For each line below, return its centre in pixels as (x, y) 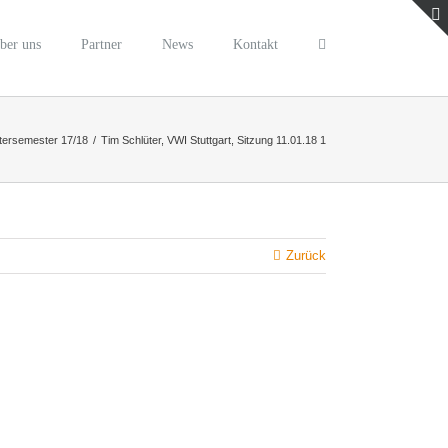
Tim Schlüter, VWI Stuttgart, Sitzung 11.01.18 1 (213, 139)
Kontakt (255, 44)
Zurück (306, 255)
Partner (101, 44)
